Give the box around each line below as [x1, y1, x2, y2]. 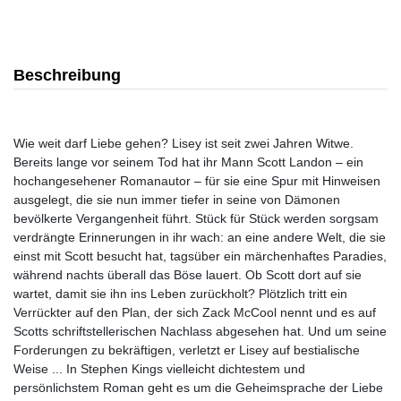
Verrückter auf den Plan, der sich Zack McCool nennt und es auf [13, 305, 376, 320]
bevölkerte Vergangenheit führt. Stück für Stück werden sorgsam [13, 211, 379, 226]
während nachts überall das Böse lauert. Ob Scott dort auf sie [13, 268, 362, 282]
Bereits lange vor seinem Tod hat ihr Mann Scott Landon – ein [13, 155, 363, 169]
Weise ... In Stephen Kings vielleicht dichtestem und [13, 362, 305, 376]
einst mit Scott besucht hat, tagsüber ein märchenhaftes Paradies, [13, 249, 387, 263]
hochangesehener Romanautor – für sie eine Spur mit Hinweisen [13, 174, 380, 188]
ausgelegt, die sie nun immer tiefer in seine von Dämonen [13, 192, 340, 207]
